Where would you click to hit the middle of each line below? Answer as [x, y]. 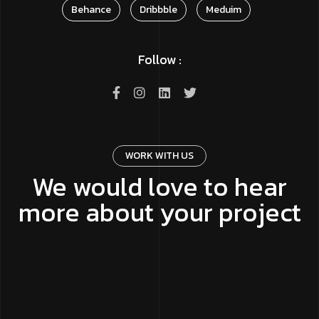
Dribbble [158, 9]
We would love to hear [159, 186]
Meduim [223, 9]
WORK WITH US [159, 155]
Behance [91, 9]
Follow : [159, 59]
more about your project [159, 212]
